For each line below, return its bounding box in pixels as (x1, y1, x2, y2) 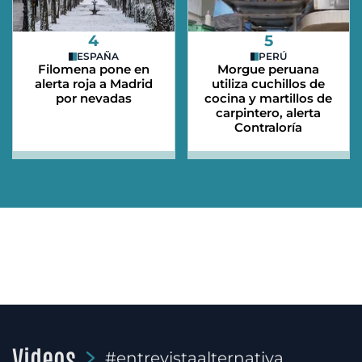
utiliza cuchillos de (212, 76, 326, 92)
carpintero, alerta (216, 105, 322, 121)
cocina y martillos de (204, 90, 333, 107)
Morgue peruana (217, 61, 320, 78)
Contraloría (234, 120, 303, 136)
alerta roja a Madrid (34, 76, 153, 92)
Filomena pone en (37, 61, 149, 78)
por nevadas (55, 90, 132, 107)
